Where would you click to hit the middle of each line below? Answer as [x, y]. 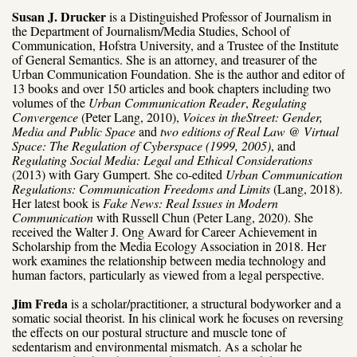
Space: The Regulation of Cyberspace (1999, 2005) [141, 145]
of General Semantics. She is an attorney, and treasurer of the [165, 59]
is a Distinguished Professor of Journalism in [220, 16]
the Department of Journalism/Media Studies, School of [151, 30]
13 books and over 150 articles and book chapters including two [171, 88]
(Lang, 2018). [308, 188]
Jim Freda [40, 303]
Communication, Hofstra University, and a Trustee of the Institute [175, 45]
